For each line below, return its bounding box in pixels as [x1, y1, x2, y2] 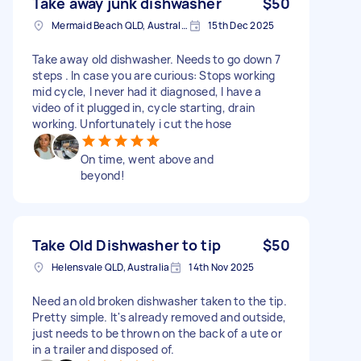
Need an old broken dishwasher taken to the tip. [32, 293, 287, 309]
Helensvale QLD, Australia [52, 259, 170, 274]
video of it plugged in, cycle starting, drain [32, 99, 255, 115]
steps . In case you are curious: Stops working [32, 67, 276, 83]
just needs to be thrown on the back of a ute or [32, 325, 282, 341]
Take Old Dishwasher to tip [32, 234, 221, 255]
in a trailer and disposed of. [32, 341, 175, 357]
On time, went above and [81, 151, 214, 167]
